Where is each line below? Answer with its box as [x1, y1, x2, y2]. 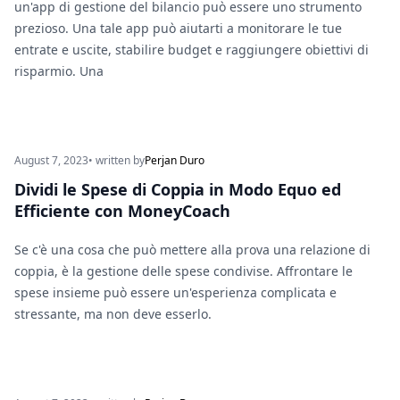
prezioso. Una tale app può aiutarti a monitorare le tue [14, 20, 342, 37]
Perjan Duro [145, 153, 204, 169]
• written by [88, 153, 145, 169]
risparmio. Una [14, 62, 104, 80]
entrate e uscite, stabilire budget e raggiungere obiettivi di [14, 41, 369, 59]
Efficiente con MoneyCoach [14, 200, 230, 222]
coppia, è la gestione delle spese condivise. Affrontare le [14, 262, 353, 280]
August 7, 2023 [14, 153, 88, 169]
